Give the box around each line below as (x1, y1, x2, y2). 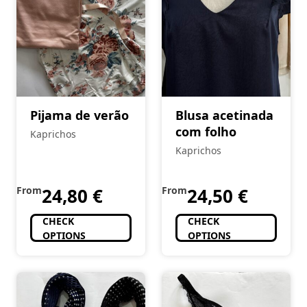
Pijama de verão (30, 107, 129, 124)
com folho (175, 123, 236, 140)
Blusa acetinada (175, 107, 273, 124)
